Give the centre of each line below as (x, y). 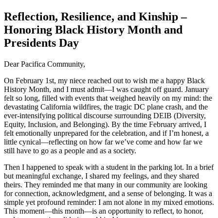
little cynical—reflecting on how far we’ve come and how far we (103, 142)
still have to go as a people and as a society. (70, 151)
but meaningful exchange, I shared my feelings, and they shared (101, 176)
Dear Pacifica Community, (45, 64)
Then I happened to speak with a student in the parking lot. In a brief (109, 167)
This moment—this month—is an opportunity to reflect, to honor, (104, 211)
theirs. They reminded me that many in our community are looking (106, 185)
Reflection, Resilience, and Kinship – (95, 16)
